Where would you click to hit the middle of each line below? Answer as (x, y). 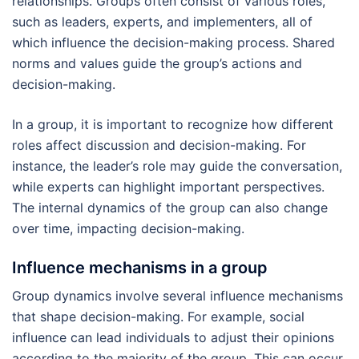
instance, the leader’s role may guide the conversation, (177, 166)
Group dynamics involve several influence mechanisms (177, 296)
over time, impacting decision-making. (128, 229)
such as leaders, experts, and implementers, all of (162, 22)
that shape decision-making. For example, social (158, 317)
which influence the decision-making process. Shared (173, 43)
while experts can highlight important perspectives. (168, 187)
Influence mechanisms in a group (140, 268)
